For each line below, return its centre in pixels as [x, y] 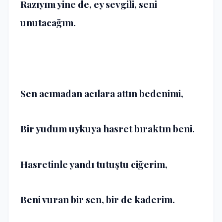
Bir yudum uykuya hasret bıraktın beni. [108, 129]
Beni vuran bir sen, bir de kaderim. [98, 199]
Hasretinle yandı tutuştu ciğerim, [94, 164]
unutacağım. [48, 22]
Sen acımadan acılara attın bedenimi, [102, 93]
